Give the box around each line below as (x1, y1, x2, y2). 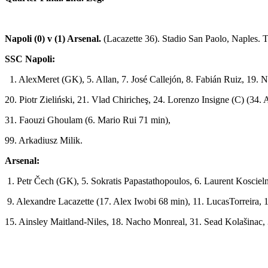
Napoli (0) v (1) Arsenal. (5, 33, 101, 44)
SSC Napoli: (5, 53, 55, 64)
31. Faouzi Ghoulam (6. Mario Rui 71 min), (5, 114, 170, 125)
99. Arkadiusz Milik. (5, 135, 83, 145)
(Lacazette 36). (101, 33, 160, 44)
